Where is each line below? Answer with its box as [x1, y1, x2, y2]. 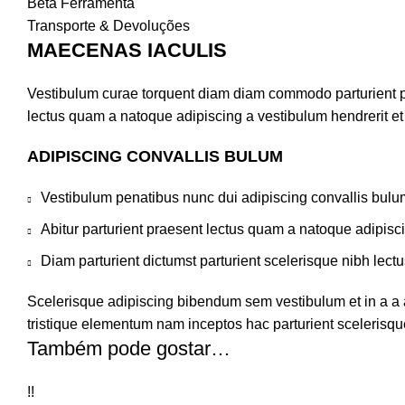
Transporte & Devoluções [27, 17, 190, 33]
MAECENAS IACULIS [27, 38, 227, 61]
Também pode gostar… [27, 336, 231, 360]
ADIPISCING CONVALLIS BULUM [27, 146, 283, 165]
